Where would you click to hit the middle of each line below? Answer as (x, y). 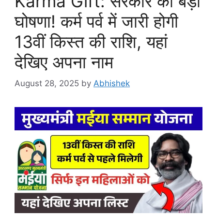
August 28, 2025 (47, 84)
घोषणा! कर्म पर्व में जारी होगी (96, 21)
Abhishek (112, 84)
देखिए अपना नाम (64, 62)
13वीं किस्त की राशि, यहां (91, 41)
